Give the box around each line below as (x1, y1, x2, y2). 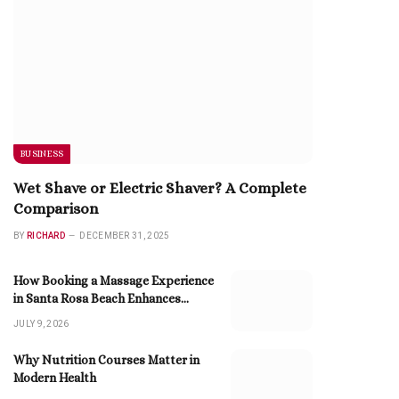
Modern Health (13, 370, 96, 385)
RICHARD (26, 231, 66, 240)
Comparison (13, 200, 99, 217)
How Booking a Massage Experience (13, 273, 214, 288)
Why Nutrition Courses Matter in (13, 353, 199, 367)
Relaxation (13, 309, 73, 323)
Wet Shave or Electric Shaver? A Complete (13, 180, 306, 197)
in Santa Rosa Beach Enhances (13, 291, 181, 305)
